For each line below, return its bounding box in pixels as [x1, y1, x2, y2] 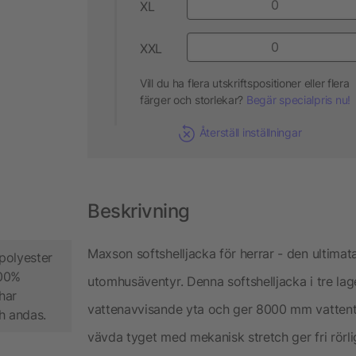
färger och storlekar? [140, 92, 246, 106]
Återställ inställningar [199, 125, 302, 139]
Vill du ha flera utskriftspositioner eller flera [140, 75, 350, 90]
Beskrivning [87, 199, 190, 223]
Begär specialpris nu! [246, 92, 350, 106]
